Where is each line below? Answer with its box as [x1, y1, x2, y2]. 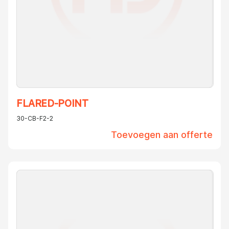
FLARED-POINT [16, 98, 88, 110]
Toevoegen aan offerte [111, 129, 213, 141]
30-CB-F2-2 [16, 114, 53, 123]
